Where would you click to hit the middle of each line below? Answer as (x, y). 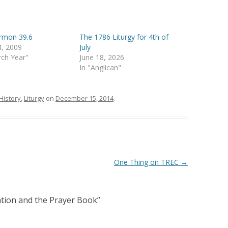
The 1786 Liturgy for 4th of (124, 37)
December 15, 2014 (84, 98)
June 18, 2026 (102, 57)
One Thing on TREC (147, 162)
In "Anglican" (101, 67)
